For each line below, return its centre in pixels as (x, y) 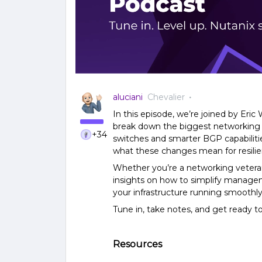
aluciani (128, 97)
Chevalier (166, 97)
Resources (137, 244)
